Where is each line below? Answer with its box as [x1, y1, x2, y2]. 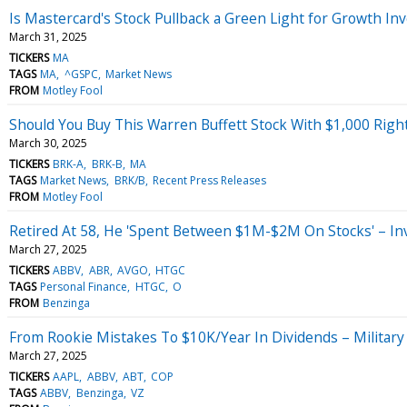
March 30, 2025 [9, 134, 87, 151]
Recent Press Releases [152, 172, 266, 188]
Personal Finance [40, 278, 128, 294]
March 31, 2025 [9, 28, 87, 45]
